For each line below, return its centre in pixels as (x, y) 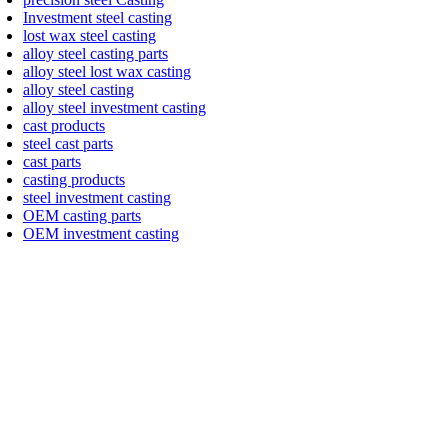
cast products (64, 126)
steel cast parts (68, 144)
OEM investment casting (101, 234)
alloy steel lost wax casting (107, 72)
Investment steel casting (97, 18)
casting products (74, 180)
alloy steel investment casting (114, 108)
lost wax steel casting (89, 36)
